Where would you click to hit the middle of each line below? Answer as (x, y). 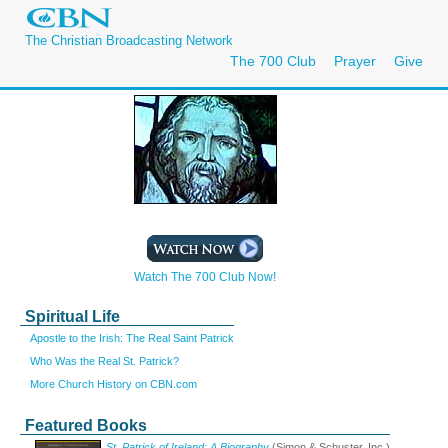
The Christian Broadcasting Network (129, 40)
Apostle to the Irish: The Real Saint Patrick (132, 338)
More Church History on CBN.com (113, 383)
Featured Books (86, 425)
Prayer (355, 61)
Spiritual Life (72, 316)
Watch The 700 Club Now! (205, 277)
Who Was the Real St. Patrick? (104, 360)
